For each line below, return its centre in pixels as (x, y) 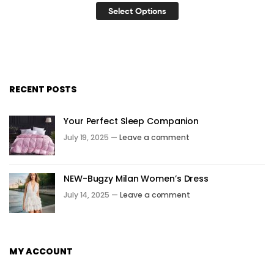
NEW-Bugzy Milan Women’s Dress (136, 178)
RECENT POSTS (43, 89)
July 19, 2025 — (91, 138)
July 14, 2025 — (91, 195)
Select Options (137, 11)
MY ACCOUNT (41, 251)
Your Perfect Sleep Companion (131, 121)
